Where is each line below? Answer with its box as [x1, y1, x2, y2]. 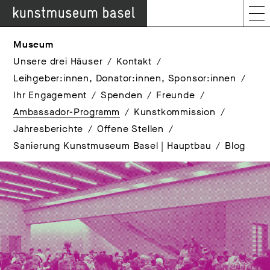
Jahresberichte [13, 122, 84, 135]
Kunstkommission [133, 105, 216, 118]
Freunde [156, 89, 195, 101]
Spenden [100, 89, 143, 101]
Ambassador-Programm [13, 105, 121, 118]
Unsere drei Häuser [13, 55, 103, 67]
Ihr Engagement [13, 89, 87, 101]
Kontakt [116, 55, 152, 67]
